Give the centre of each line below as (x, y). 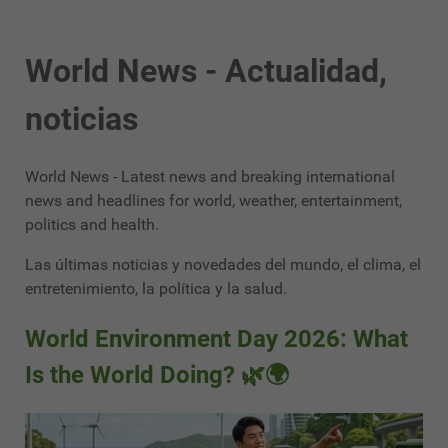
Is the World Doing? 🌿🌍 (157, 374)
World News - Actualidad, (206, 71)
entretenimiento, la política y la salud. (156, 288)
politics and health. (94, 224)
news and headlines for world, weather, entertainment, (213, 200)
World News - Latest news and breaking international (210, 176)
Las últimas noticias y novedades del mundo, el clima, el (223, 264)
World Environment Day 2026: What (216, 338)
